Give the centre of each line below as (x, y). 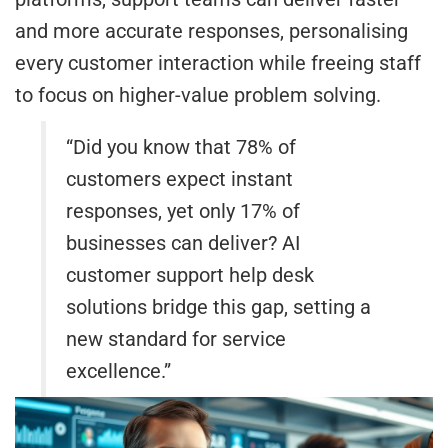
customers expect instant (180, 178)
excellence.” (119, 370)
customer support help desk (190, 274)
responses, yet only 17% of (183, 210)
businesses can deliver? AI (183, 242)
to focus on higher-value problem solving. (198, 94)
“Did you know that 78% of (181, 146)
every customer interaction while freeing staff (218, 62)
